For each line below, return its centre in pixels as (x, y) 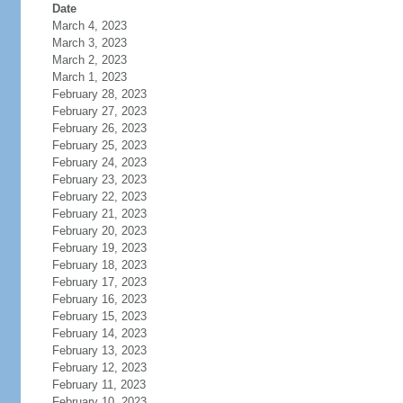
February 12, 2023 (99, 367)
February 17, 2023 (99, 282)
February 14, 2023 (99, 333)
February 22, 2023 (99, 197)
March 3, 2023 (89, 43)
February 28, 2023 (99, 94)
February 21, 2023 (99, 214)
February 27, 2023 (99, 111)
